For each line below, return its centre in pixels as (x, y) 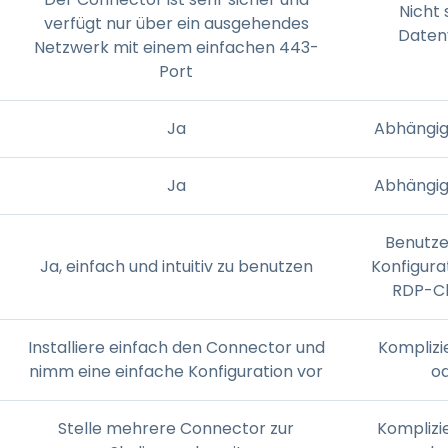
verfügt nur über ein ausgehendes (176, 23)
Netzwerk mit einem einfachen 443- (176, 47)
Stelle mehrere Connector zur (176, 428)
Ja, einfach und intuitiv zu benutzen (176, 266)
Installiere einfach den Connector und (176, 347)
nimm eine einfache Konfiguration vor (176, 371)
